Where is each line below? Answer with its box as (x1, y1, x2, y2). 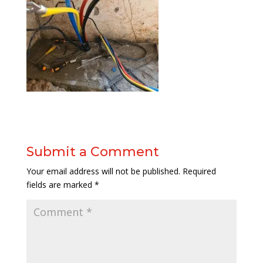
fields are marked (26, 179, 95, 190)
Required (182, 166, 216, 177)
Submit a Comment (26, 144, 159, 160)
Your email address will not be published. (26, 166, 180, 177)
